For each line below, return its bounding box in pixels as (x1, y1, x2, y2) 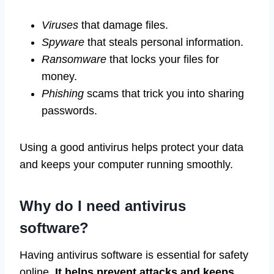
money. (42, 70, 77, 83)
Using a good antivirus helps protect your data (20, 141, 243, 154)
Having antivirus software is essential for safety (20, 249, 248, 262)
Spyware (42, 36, 84, 49)
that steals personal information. (84, 36, 243, 49)
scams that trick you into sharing (84, 87, 244, 100)
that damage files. (78, 19, 168, 32)
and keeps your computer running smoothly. (20, 158, 233, 171)
